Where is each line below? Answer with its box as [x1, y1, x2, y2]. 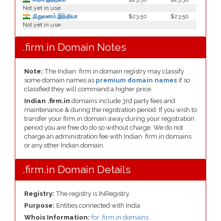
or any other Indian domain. [24, 142, 105, 149]
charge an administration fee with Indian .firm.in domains [24, 133, 191, 140]
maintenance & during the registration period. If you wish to [24, 106, 197, 113]
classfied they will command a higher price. [24, 85, 152, 93]
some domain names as [24, 76, 96, 84]
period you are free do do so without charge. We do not [24, 124, 183, 131]
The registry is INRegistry [54, 190, 129, 197]
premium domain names [96, 76, 177, 84]
